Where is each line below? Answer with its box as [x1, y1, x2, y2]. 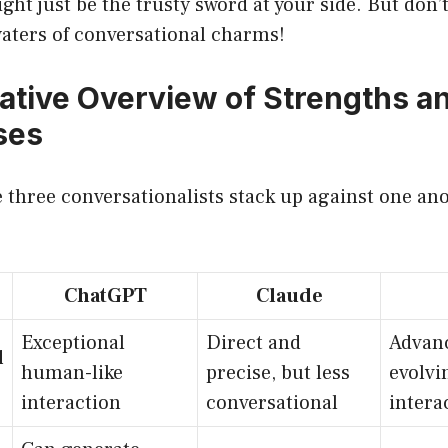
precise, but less [206, 359, 350, 386]
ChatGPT [63, 282, 147, 309]
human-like [21, 359, 123, 386]
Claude [255, 282, 323, 309]
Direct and [206, 329, 301, 356]
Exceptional [21, 329, 125, 356]
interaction [21, 389, 121, 416]
